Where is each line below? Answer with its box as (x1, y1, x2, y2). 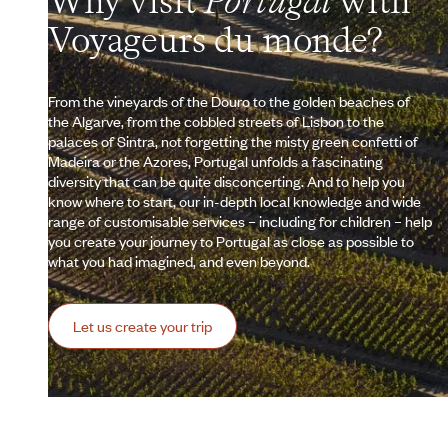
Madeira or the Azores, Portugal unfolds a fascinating (48, 150, 383, 171)
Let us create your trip (73, 315, 212, 336)
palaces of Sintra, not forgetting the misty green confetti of (48, 130, 418, 151)
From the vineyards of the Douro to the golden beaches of (48, 90, 410, 111)
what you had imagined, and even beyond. (48, 250, 310, 271)
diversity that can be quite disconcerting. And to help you (48, 170, 405, 191)
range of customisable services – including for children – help (48, 210, 432, 231)
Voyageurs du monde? (48, 17, 382, 61)
